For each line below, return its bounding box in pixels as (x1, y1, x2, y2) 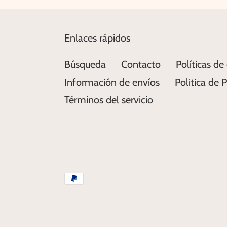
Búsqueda (64, 58, 106, 71)
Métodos (64, 171, 101, 183)
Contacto (121, 58, 161, 71)
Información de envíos (64, 76, 160, 89)
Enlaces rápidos (64, 32, 130, 45)
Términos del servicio (64, 94, 153, 106)
